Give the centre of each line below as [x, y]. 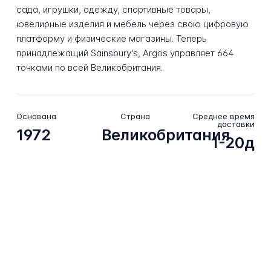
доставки [236, 124]
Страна [135, 116]
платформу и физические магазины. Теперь [111, 39]
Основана [36, 116]
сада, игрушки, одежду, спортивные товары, [113, 10]
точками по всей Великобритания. [89, 68]
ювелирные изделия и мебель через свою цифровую [132, 24]
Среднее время [224, 116]
